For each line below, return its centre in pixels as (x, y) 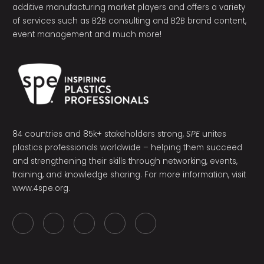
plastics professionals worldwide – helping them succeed (127, 148)
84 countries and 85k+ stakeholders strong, (99, 134)
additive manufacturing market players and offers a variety (128, 8)
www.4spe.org (40, 189)
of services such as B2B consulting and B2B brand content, (129, 21)
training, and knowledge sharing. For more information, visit (129, 175)
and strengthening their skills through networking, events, (125, 161)
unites (213, 134)
